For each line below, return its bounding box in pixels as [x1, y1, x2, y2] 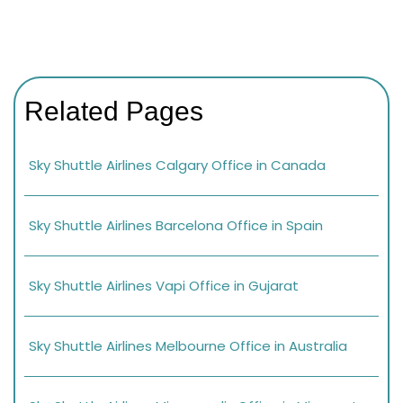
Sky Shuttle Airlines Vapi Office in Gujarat [29, 275, 299, 295]
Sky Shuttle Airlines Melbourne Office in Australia [29, 336, 347, 355]
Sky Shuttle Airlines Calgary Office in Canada [29, 155, 326, 175]
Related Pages [24, 95, 203, 126]
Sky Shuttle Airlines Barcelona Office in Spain [29, 215, 323, 235]
